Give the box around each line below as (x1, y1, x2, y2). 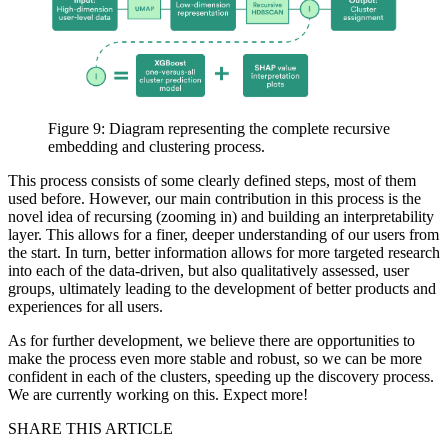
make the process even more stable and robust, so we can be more (8, 350, 422, 368)
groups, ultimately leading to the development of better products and (8, 280, 436, 298)
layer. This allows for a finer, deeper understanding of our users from (8, 226, 439, 244)
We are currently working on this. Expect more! (8, 386, 308, 404)
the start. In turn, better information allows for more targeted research (8, 244, 440, 262)
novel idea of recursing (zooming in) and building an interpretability (8, 208, 434, 226)
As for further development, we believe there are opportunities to (8, 332, 415, 350)
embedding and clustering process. (48, 138, 265, 156)
